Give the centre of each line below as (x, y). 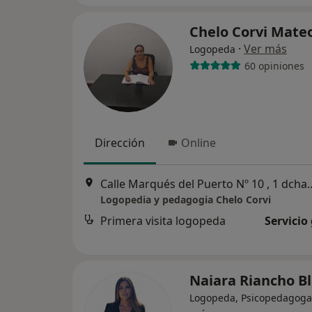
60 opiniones (274, 65)
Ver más (265, 49)
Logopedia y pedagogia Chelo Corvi (186, 200)
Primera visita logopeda (163, 221)
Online (198, 143)
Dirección (120, 143)
